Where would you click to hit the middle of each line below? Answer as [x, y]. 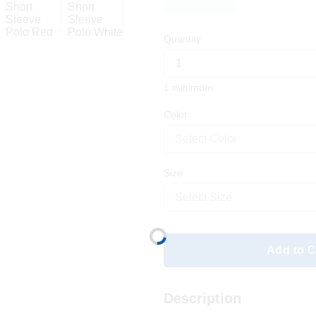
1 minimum [188, 87]
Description [202, 299]
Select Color [206, 138]
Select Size [203, 197]
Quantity [182, 38]
